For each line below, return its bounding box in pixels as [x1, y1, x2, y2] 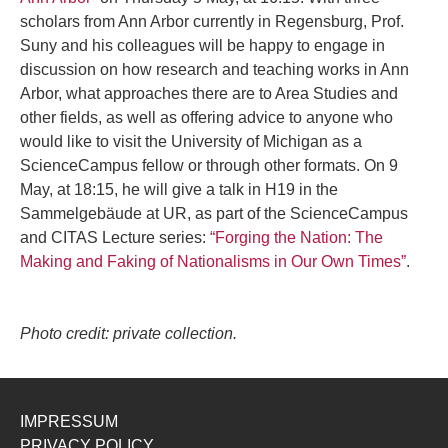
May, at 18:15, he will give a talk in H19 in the [20, 180, 338, 198]
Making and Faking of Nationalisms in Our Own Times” [20, 252, 406, 270]
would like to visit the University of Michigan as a [20, 132, 362, 150]
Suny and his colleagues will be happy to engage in [20, 36, 385, 54]
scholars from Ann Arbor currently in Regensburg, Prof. [20, 12, 404, 30]
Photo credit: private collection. [20, 324, 237, 342]
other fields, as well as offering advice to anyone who [20, 108, 393, 126]
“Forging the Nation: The [210, 228, 383, 246]
